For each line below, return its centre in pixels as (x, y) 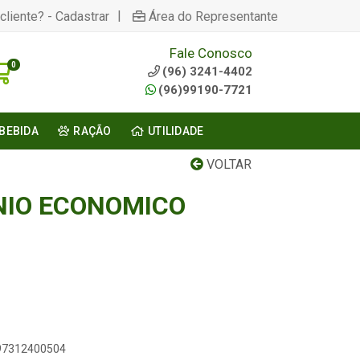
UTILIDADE (176, 131)
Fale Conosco (211, 53)
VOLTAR (227, 164)
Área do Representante (213, 16)
